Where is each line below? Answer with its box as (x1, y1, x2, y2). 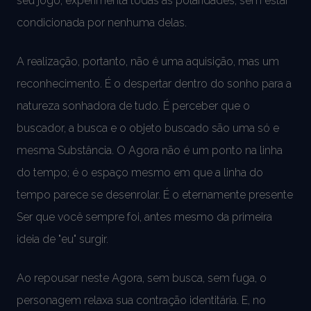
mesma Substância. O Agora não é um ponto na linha (17, 143, 283, 157)
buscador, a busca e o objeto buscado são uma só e (17, 121, 279, 135)
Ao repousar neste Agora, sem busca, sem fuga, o (17, 271, 267, 285)
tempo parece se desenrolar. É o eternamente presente (17, 187, 293, 201)
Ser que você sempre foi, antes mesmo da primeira (17, 210, 272, 224)
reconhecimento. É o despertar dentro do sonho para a (17, 76, 292, 90)
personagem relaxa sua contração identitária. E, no (17, 293, 266, 307)
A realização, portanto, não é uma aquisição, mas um (17, 54, 279, 68)
